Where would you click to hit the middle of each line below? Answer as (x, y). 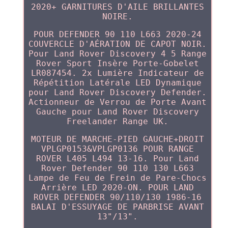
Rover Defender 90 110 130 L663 (117, 168)
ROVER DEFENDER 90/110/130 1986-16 (117, 197)
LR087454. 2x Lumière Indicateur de (117, 73)
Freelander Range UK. (117, 122)
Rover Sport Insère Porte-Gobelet (117, 64)
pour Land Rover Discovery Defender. (117, 93)
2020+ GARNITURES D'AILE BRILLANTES (117, 7)
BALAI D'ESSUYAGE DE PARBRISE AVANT (117, 207)
